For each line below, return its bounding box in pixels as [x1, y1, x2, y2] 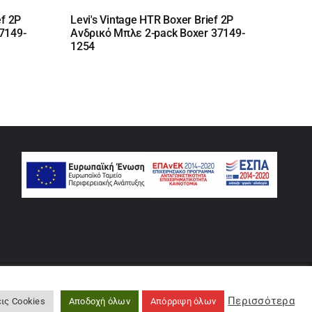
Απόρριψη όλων [150, 295, 217, 306]
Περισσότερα [228, 295, 295, 307]
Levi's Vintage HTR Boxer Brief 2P [70, 13, 234, 26]
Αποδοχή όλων [68, 295, 130, 306]
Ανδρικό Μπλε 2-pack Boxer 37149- [70, 26, 245, 40]
